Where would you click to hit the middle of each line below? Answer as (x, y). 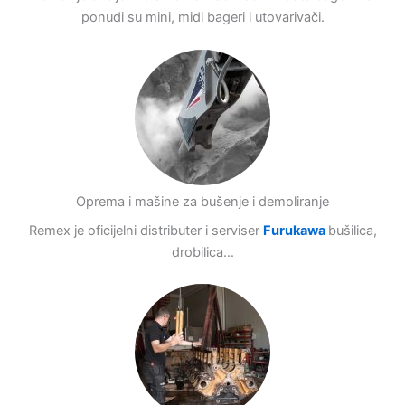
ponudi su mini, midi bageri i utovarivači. (202, 18)
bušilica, (352, 230)
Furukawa (295, 230)
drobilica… (202, 252)
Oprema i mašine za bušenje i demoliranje (202, 201)
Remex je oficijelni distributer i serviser (146, 230)
